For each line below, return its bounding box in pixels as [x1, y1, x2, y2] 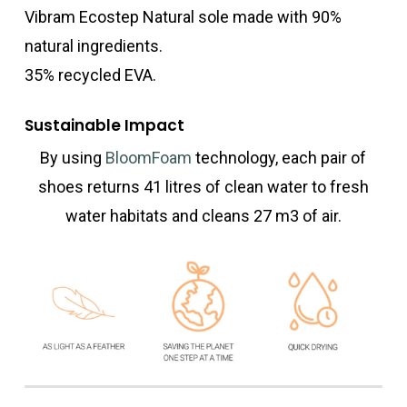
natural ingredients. [25, 36, 164, 56]
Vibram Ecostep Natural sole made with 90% [25, 7, 342, 27]
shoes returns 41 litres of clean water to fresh [37, 177, 369, 197]
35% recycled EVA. [25, 65, 157, 85]
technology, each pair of [192, 148, 367, 168]
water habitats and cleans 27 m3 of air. [65, 206, 342, 226]
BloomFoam [105, 148, 193, 168]
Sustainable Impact [25, 114, 185, 137]
